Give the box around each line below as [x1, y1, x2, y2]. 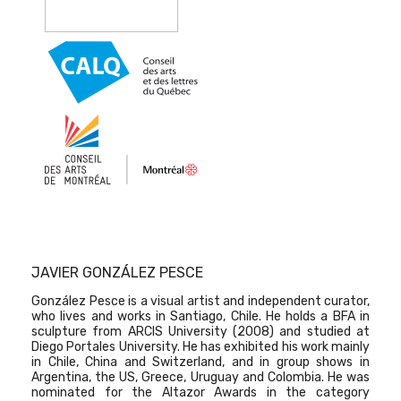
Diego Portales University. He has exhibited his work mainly [31, 339, 370, 354]
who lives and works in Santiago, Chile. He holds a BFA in [31, 309, 370, 324]
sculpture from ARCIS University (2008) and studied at [31, 324, 370, 339]
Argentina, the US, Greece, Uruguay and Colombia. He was [31, 370, 370, 385]
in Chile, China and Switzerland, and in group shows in [31, 354, 370, 370]
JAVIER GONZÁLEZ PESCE [31, 264, 203, 281]
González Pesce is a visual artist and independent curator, [31, 294, 370, 309]
